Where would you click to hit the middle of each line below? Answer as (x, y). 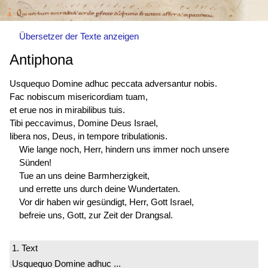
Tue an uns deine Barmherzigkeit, (84, 175)
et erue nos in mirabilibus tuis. (67, 109)
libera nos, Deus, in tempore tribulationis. (89, 136)
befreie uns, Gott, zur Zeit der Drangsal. (96, 215)
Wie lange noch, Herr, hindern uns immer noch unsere (124, 149)
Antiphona (41, 60)
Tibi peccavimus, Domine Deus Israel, (84, 123)
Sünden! (35, 162)
